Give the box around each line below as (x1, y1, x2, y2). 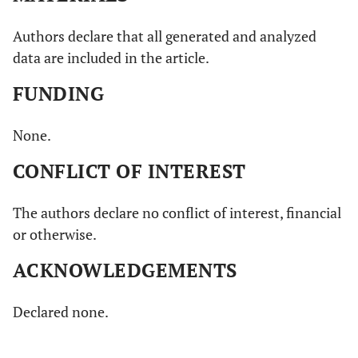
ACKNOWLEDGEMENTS (13, 257, 237, 283)
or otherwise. (13, 225, 97, 244)
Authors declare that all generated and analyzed (13, 26, 316, 46)
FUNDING (13, 81, 105, 106)
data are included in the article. (13, 48, 209, 67)
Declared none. (13, 302, 109, 321)
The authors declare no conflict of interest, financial (13, 203, 341, 222)
